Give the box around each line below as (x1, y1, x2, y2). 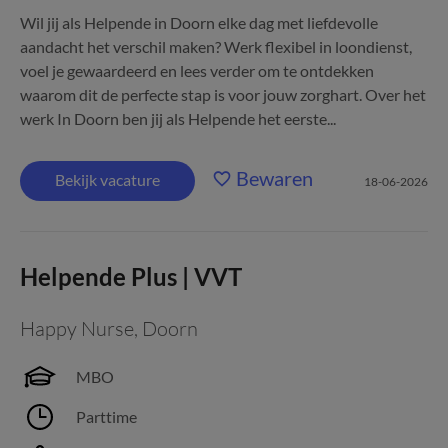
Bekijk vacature (55, 170, 160, 189)
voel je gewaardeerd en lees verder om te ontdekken (20, 61, 374, 80)
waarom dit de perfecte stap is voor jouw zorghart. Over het (20, 85, 426, 104)
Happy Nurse (20, 316, 134, 341)
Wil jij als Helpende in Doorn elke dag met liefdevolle (20, 13, 378, 32)
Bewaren (236, 166, 313, 190)
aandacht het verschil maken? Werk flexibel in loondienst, (20, 37, 412, 56)
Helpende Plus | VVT (20, 262, 242, 291)
